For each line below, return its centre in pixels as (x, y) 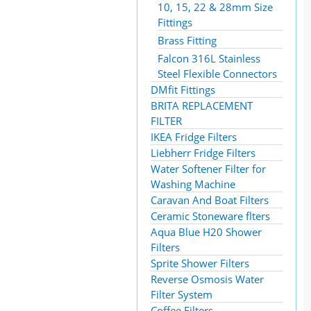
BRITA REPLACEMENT (202, 106)
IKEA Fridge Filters (194, 137)
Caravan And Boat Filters (210, 200)
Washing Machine (193, 184)
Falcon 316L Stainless (209, 58)
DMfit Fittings (183, 90)
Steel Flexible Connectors (217, 74)
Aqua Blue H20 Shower (206, 232)
